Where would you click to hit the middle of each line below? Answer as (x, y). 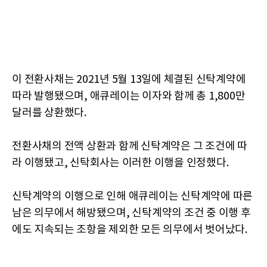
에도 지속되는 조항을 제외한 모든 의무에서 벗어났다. (130, 230)
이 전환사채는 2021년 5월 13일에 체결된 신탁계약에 (129, 80)
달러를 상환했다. (49, 113)
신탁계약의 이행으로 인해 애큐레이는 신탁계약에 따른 (132, 196)
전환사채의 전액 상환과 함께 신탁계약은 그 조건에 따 (130, 146)
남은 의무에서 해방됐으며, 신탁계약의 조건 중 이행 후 (131, 213)
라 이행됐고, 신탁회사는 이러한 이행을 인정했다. (120, 163)
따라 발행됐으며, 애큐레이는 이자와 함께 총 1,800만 (129, 96)
